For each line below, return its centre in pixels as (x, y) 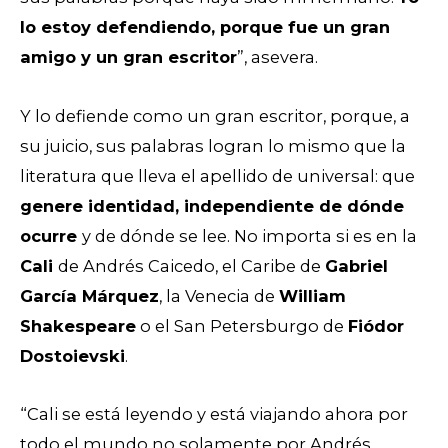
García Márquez (89, 295)
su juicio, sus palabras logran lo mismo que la (213, 145)
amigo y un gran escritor (128, 57)
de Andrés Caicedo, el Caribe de (191, 265)
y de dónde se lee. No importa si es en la (249, 235)
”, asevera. (279, 57)
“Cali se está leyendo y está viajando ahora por (214, 414)
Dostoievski (72, 355)
